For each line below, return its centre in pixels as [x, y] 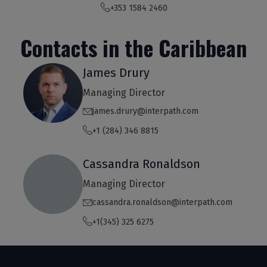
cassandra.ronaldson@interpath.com [162, 203]
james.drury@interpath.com [145, 111]
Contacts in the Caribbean [133, 48]
